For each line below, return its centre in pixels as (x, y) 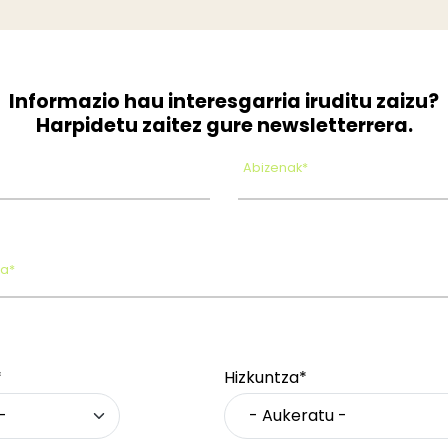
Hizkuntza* (265, 377)
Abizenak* (275, 167)
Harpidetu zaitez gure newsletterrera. (224, 125)
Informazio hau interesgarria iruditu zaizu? (224, 101)
